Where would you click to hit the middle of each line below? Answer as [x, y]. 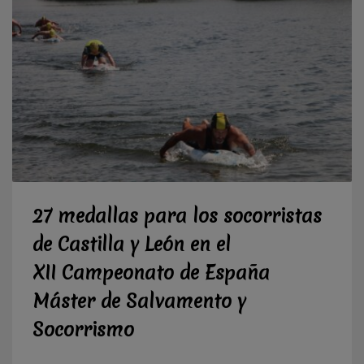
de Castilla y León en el [132, 244]
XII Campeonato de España [151, 273]
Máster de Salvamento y [139, 301]
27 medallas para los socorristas [177, 216]
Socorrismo [83, 329]
